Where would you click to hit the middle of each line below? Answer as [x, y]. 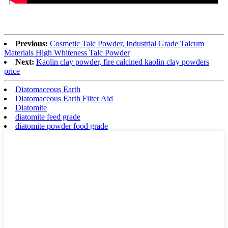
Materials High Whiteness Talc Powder [67, 53]
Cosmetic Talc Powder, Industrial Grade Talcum [127, 44]
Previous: [32, 44]
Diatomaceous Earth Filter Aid [64, 99]
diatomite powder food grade [62, 126]
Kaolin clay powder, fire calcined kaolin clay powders [123, 62]
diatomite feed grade [48, 117]
